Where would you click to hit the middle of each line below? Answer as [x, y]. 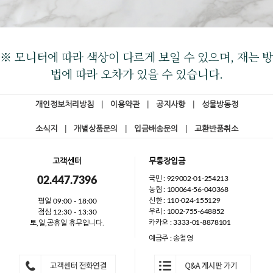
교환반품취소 [216, 130]
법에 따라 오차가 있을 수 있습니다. [136, 74]
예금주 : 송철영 [171, 239]
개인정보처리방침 [64, 105]
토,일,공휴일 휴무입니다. [67, 223]
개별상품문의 [95, 130]
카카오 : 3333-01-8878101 [190, 223]
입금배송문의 [156, 130]
